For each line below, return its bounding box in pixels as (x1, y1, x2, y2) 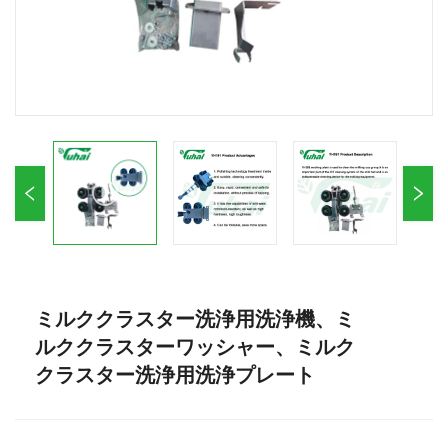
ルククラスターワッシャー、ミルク (35, 335, 355, 359)
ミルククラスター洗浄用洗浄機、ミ (35, 307, 355, 331)
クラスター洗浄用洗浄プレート (35, 363, 315, 387)
